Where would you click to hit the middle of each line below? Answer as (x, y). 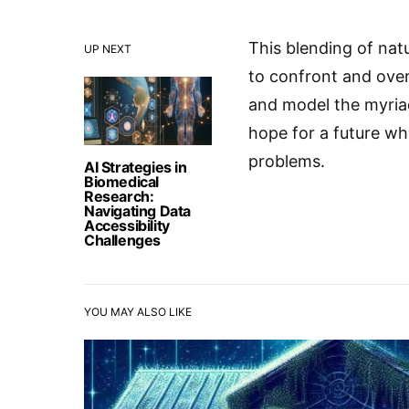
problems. (287, 161)
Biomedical (121, 182)
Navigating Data (137, 211)
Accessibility (127, 225)
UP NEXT (108, 49)
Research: (119, 196)
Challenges (122, 240)
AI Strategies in (136, 167)
